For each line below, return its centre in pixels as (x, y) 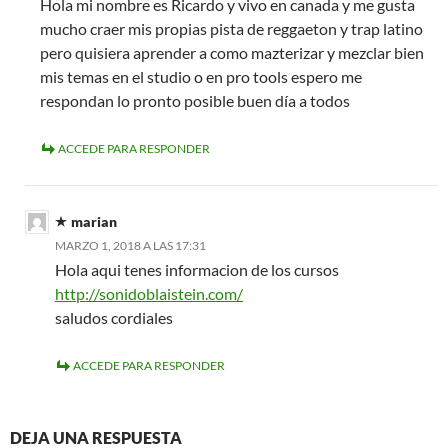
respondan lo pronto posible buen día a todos (195, 101)
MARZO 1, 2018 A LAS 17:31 (130, 246)
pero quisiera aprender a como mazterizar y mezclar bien (232, 53)
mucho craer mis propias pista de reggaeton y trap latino (231, 29)
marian (94, 222)
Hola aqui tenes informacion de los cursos (197, 270)
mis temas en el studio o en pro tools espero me (201, 77)
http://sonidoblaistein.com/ (149, 294)
